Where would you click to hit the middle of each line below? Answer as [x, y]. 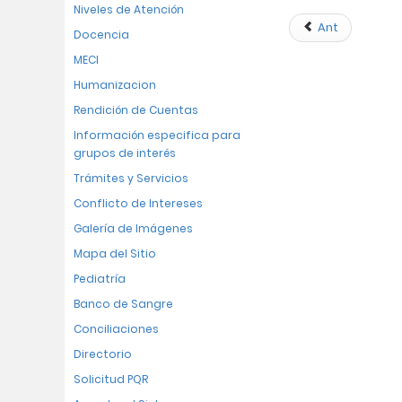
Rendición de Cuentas [136, 110]
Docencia [101, 35]
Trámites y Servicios [131, 178]
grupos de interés [125, 153]
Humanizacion [115, 85]
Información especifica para [157, 135]
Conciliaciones [116, 329]
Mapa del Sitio [115, 253]
